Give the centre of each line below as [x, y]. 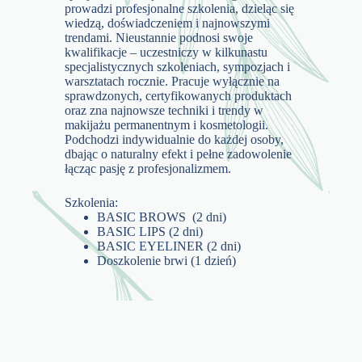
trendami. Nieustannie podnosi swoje [159, 37]
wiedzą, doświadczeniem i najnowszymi [168, 23]
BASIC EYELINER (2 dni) [169, 246]
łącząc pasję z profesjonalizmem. [148, 168]
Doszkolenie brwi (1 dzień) [167, 260]
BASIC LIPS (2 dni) [150, 231]
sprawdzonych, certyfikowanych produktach [179, 95]
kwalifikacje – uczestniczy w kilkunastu [166, 52]
